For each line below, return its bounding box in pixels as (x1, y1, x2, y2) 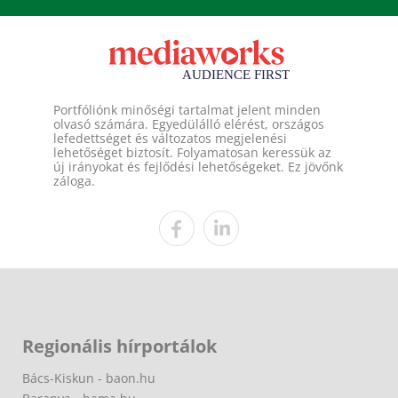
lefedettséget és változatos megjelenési (53, 130, 287, 147)
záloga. (53, 172, 95, 189)
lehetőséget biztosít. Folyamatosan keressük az (53, 144, 331, 161)
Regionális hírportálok (22, 334, 217, 358)
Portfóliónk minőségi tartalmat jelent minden (53, 101, 321, 118)
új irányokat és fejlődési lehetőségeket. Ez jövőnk (53, 158, 343, 175)
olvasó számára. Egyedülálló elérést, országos (53, 115, 324, 132)
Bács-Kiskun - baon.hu (22, 370, 155, 386)
